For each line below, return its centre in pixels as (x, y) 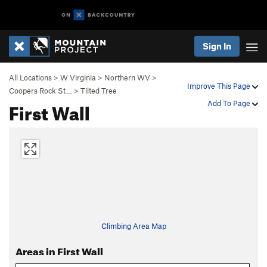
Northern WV (127, 77)
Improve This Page (220, 86)
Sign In (217, 46)
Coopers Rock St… (41, 91)
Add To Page (230, 103)
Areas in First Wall (59, 250)
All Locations (30, 77)
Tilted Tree (99, 91)
